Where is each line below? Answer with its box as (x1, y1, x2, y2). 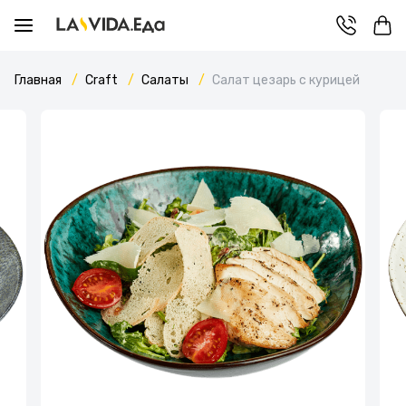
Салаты (141, 72, 191, 88)
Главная (14, 72, 64, 88)
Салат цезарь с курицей (212, 72, 360, 88)
